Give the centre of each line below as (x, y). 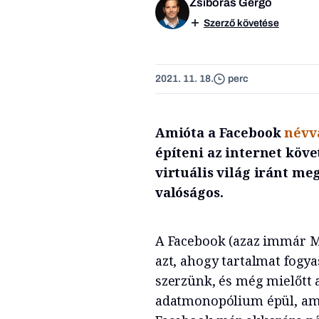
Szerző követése (241, 23)
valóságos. (191, 192)
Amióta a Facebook (220, 132)
